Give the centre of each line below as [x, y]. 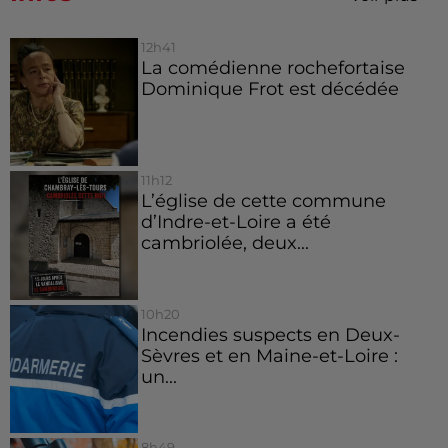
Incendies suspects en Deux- [270, 334]
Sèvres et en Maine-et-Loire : [269, 355]
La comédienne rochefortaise [272, 68]
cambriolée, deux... [224, 243]
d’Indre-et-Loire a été [235, 222]
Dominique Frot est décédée [269, 89]
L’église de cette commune [263, 201]
